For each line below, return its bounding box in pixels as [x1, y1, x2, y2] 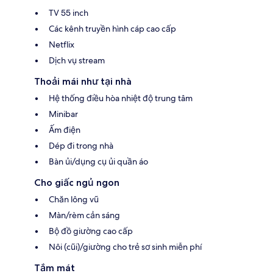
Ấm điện [49, 124, 80, 135]
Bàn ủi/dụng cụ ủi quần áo [49, 155, 148, 167]
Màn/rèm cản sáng [49, 209, 120, 221]
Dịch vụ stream [49, 54, 105, 66]
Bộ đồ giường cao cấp [49, 225, 133, 236]
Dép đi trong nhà [49, 140, 113, 151]
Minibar [49, 108, 78, 119]
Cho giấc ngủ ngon [34, 176, 119, 188]
